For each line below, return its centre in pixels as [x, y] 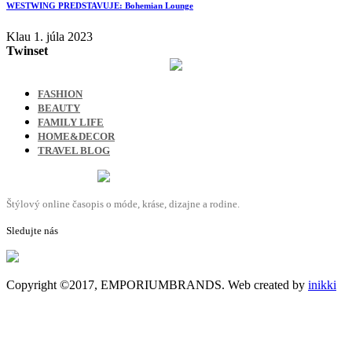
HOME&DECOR [76, 136]
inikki [322, 284]
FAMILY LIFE [71, 122]
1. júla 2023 [63, 36]
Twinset [27, 50]
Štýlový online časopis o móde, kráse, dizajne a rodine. [123, 203]
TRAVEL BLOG [74, 150]
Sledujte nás [32, 230]
